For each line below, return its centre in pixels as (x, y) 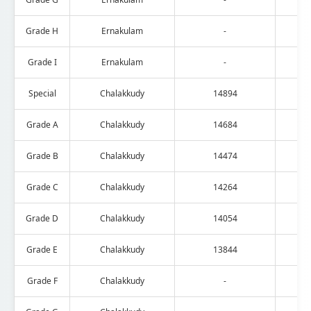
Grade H (42, 31)
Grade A (42, 124)
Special (42, 93)
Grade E (42, 249)
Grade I (42, 62)
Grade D (42, 218)
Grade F (42, 280)
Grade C (42, 187)
